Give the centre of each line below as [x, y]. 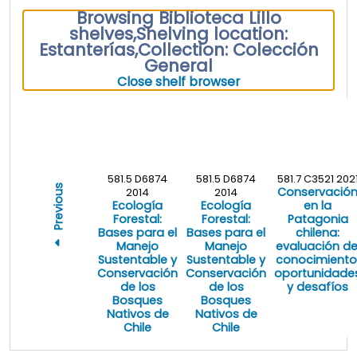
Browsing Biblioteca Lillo [178, 18]
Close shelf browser [178, 81]
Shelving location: [212, 33]
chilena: [318, 232]
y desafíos [318, 286]
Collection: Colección [228, 49]
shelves [101, 33]
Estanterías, [88, 49]
